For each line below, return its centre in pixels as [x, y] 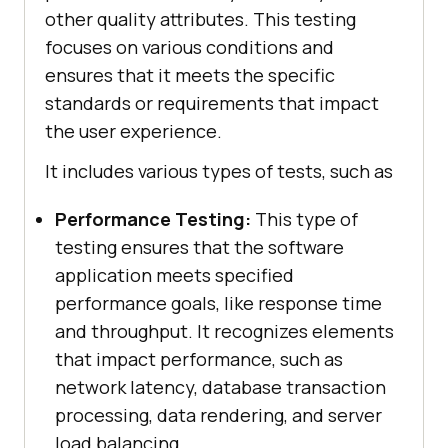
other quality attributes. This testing [200, 19]
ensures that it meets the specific [190, 75]
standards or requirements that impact [212, 103]
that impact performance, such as [199, 359]
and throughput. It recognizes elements [224, 331]
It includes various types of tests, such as [219, 171]
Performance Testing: [153, 219]
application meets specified [174, 275]
